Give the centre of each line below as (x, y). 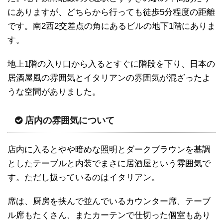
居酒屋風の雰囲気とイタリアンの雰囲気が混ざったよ (109, 78)
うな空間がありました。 (54, 92)
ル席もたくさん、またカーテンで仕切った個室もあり (109, 215)
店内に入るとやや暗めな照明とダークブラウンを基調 (109, 149)
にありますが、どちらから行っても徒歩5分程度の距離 (111, 12)
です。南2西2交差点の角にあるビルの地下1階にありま (111, 26)
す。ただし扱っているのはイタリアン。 (84, 177)
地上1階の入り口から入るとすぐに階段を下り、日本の (111, 64)
